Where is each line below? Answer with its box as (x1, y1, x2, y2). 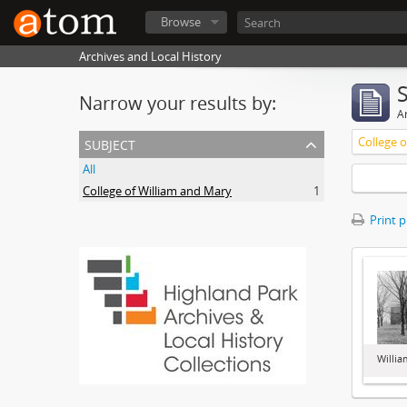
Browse (161, 14, 201, 30)
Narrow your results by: (79, 91, 276, 115)
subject (84, 131, 135, 155)
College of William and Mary (83, 183, 232, 199)
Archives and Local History (79, 48, 222, 65)
